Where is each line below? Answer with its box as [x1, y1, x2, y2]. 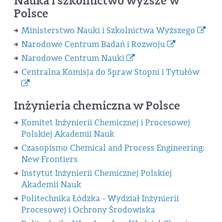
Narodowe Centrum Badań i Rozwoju [21, 39, 167, 50]
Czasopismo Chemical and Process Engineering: [21, 142, 205, 153]
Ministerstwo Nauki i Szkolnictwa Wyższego [21, 25, 197, 36]
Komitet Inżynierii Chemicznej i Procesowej [21, 117, 190, 128]
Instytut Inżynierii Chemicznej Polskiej [21, 167, 172, 178]
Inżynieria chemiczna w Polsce [14, 97, 180, 113]
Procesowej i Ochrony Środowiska [21, 204, 155, 215]
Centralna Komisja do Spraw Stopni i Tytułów [21, 66, 199, 77]
